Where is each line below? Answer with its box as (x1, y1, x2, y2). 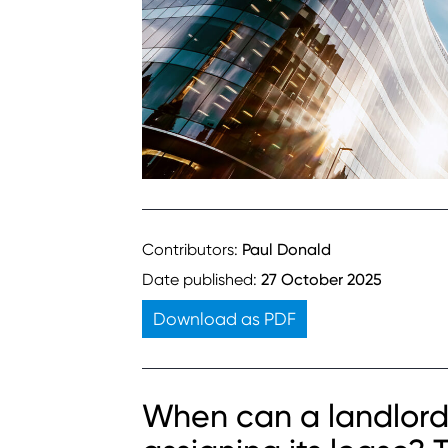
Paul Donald (242, 239, 331, 259)
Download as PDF (153, 308, 296, 329)
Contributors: (142, 239, 242, 259)
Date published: (142, 269, 261, 289)
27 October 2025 (261, 269, 382, 289)
